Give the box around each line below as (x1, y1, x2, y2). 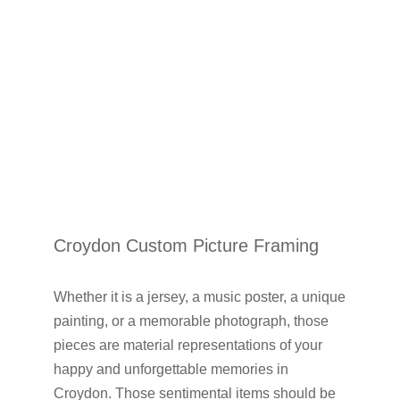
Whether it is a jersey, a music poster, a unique (53, 289, 346, 305)
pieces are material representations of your (53, 337, 322, 354)
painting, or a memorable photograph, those (53, 313, 329, 329)
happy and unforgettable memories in (53, 362, 288, 378)
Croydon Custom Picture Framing (53, 236, 319, 256)
